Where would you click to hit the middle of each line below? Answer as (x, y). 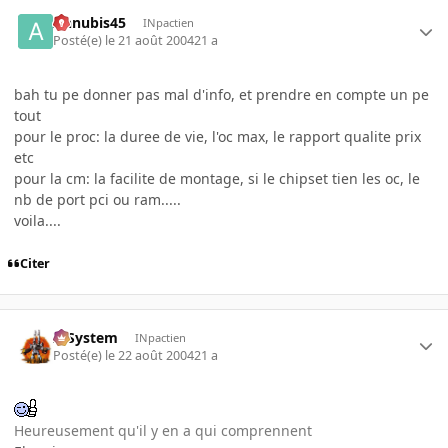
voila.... (37, 221)
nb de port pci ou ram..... (97, 200)
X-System (86, 337)
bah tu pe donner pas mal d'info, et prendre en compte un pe (221, 95)
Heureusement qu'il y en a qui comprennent (163, 430)
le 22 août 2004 (150, 355)
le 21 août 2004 (150, 41)
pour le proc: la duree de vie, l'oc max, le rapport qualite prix (217, 137)
